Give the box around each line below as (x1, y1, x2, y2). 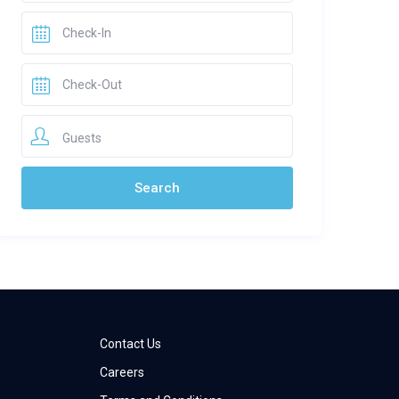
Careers (99, 365, 144, 380)
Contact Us (99, 337, 161, 352)
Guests (61, 131, 102, 146)
